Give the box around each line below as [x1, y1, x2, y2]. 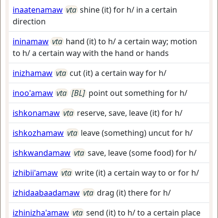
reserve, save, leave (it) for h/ [77, 108, 182, 118]
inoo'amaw [13, 88, 53, 98]
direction [13, 16, 46, 27]
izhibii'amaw [13, 167, 58, 178]
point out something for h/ [89, 88, 187, 98]
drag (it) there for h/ [97, 187, 171, 198]
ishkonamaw [13, 108, 60, 118]
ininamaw [13, 36, 49, 47]
